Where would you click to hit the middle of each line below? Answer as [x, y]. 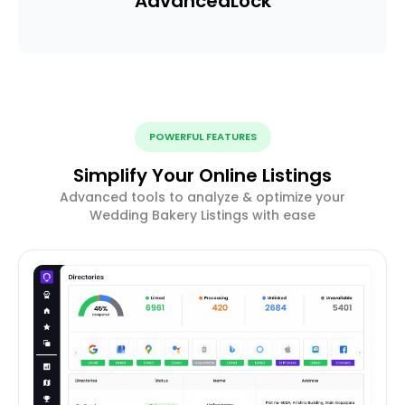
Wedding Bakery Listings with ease [202, 215]
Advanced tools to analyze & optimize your [202, 197]
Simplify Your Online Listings [202, 175]
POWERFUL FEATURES [202, 136]
